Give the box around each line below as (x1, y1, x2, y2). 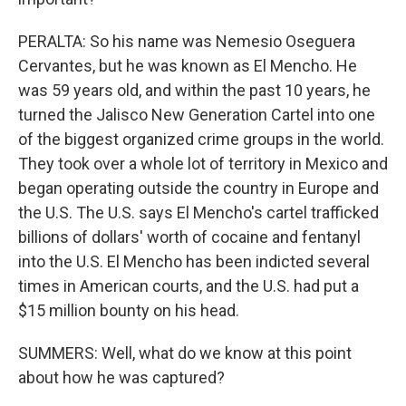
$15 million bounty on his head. (18, 301, 239, 320)
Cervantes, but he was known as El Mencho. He (18, 56, 357, 75)
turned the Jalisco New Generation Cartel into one (18, 105, 375, 124)
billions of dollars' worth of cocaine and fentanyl (18, 227, 361, 246)
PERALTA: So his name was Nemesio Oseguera (18, 32, 355, 51)
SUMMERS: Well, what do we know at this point (18, 343, 352, 362)
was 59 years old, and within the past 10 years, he (18, 81, 371, 100)
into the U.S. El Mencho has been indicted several (18, 252, 370, 271)
